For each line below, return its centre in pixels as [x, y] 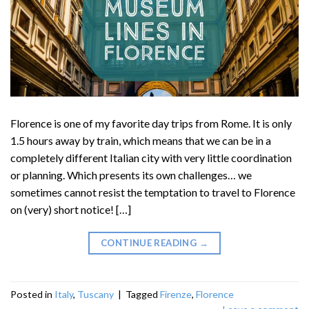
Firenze [176, 295]
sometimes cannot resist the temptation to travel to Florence [153, 192]
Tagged [143, 295]
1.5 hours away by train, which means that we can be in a [141, 140]
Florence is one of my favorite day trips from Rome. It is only [151, 123]
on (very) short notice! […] [71, 209]
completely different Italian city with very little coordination [151, 157]
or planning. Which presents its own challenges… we [131, 175]
